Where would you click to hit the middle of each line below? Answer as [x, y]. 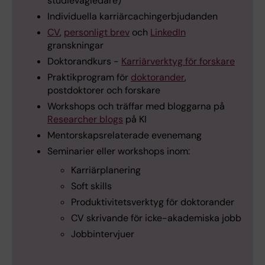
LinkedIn [168, 33]
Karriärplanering [106, 170]
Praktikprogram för [89, 77]
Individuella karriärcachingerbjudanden [132, 17]
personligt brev [97, 33]
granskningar [75, 46]
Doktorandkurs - [84, 62]
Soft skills [91, 186]
